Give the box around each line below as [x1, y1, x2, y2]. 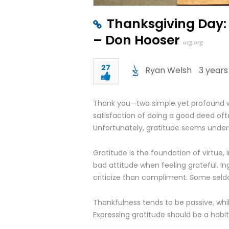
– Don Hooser [93, 31, 180, 49]
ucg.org [183, 38, 203, 47]
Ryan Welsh [145, 64, 192, 76]
